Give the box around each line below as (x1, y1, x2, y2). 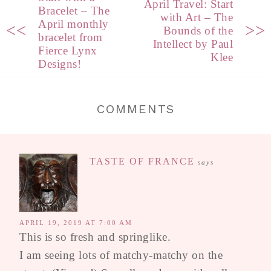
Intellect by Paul (152, 38, 233, 51)
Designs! (38, 57, 81, 71)
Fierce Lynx (38, 44, 97, 57)
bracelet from (38, 31, 103, 44)
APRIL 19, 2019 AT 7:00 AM (19, 219, 132, 227)
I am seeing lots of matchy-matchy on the (19, 249, 223, 262)
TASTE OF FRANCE (90, 156, 195, 167)
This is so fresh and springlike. (19, 230, 171, 244)
